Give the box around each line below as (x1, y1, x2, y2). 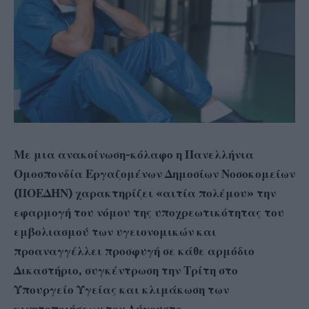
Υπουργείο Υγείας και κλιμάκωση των (14, 281, 229, 297)
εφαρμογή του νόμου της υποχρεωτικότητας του (14, 204, 284, 220)
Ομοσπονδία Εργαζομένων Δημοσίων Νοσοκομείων (14, 166, 295, 181)
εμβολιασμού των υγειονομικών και (14, 223, 217, 239)
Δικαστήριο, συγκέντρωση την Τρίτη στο (14, 262, 238, 278)
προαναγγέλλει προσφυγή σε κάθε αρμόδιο (14, 243, 255, 259)
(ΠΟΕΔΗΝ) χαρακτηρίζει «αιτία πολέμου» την (14, 185, 276, 201)
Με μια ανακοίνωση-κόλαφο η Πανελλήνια (14, 146, 254, 162)
